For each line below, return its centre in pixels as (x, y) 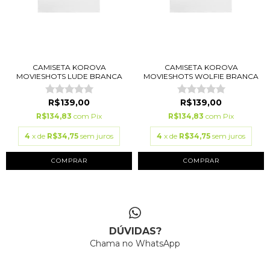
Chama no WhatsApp (135, 244)
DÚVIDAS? (135, 231)
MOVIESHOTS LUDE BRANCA (69, 76)
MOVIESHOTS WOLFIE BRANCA (201, 76)
